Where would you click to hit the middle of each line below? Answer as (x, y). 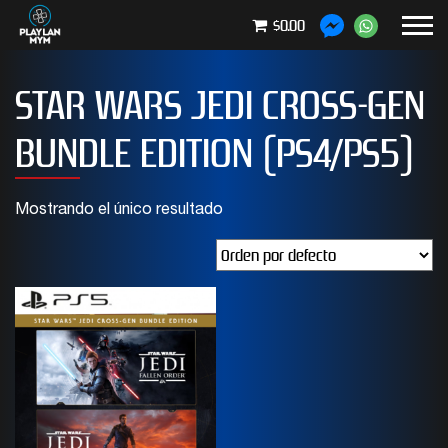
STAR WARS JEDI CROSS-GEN (220, 105)
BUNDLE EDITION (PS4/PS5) (214, 153)
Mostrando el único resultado (119, 211)
